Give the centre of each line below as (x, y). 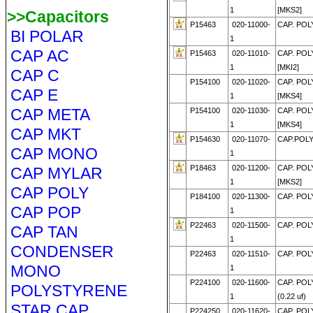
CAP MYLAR (56, 173)
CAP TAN (44, 232)
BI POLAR (47, 36)
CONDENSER (62, 252)
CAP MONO (54, 154)
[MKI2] (288, 67)
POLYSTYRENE (68, 291)
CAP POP (45, 212)
